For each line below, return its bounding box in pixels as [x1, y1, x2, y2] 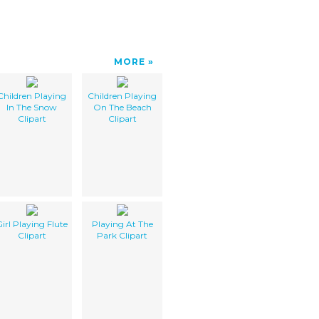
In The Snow [6, 101, 57, 113]
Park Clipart [97, 229, 147, 241]
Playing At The [91, 218, 153, 229]
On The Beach [93, 101, 152, 113]
